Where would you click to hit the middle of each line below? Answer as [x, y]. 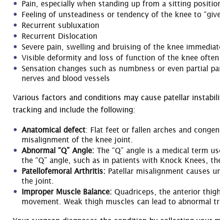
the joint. [38, 181]
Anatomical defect [54, 130]
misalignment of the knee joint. [77, 140]
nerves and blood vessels [66, 78]
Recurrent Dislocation [59, 36]
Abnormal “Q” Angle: [59, 151]
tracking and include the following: [74, 110]
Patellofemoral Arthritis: [65, 171]
